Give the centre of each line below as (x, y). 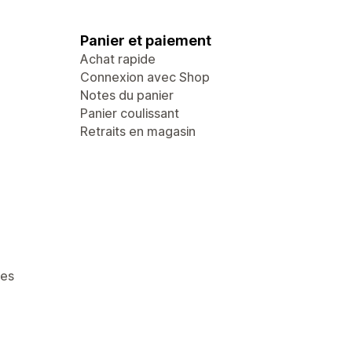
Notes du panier (127, 95)
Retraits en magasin (138, 131)
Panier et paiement (146, 40)
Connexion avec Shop (145, 77)
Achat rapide (118, 59)
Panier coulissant (130, 113)
